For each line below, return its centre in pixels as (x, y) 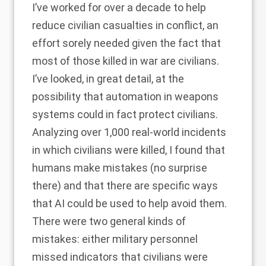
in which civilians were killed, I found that (129, 150)
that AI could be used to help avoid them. (129, 204)
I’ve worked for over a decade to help (119, 8)
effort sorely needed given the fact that (126, 43)
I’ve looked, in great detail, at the (108, 79)
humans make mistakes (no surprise (120, 168)
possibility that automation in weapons (125, 97)
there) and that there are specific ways (125, 186)
